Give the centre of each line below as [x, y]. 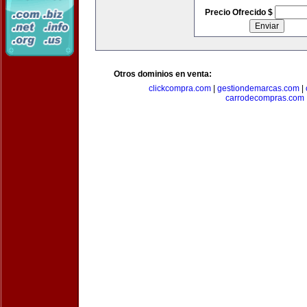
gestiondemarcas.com [258, 88]
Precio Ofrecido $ [240, 12]
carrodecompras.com [265, 98]
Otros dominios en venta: [163, 74]
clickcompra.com [180, 88]
